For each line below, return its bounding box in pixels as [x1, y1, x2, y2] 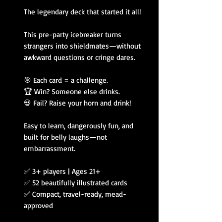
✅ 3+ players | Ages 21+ [24, 166, 101, 176]
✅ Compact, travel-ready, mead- [24, 189, 126, 199]
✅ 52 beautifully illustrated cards [24, 178, 127, 188]
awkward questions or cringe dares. [24, 53, 135, 62]
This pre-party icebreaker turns [24, 30, 121, 40]
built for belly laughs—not [24, 132, 107, 142]
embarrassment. [24, 144, 75, 154]
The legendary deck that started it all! [24, 7, 141, 17]
